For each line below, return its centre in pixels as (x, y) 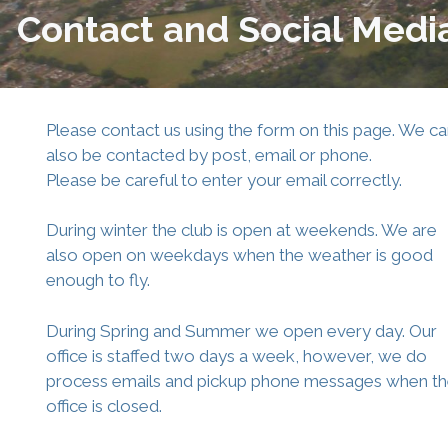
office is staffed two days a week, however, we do (236, 355)
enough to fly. (98, 280)
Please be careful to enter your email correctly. (224, 179)
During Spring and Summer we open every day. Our (241, 330)
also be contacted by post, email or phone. (209, 154)
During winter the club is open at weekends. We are (241, 230)
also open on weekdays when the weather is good (239, 255)
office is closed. (104, 405)
